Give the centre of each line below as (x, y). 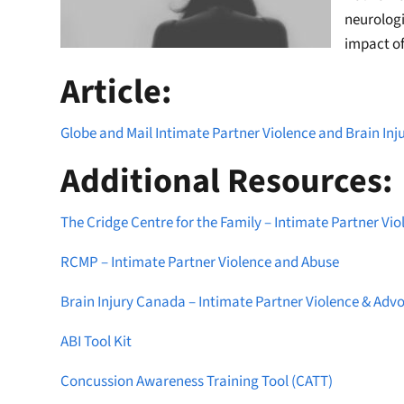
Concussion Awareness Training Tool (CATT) (197, 381)
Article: (116, 92)
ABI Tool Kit (96, 341)
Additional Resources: (227, 181)
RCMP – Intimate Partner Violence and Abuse (200, 262)
